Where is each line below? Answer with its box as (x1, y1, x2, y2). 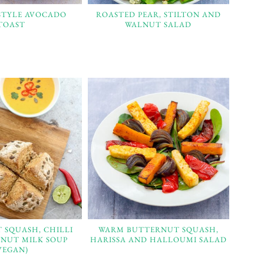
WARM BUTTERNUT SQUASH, (98, 224, 219, 235)
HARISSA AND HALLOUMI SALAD (90, 234, 227, 245)
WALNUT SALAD (125, 19, 192, 29)
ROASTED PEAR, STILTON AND (95, 9, 221, 19)
